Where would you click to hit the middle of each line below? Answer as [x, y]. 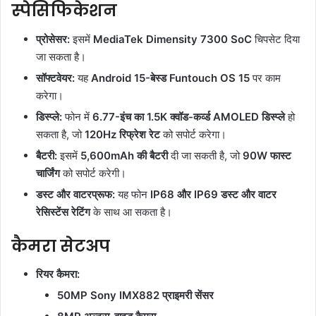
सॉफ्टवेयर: [55, 78]
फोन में [77, 116]
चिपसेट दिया [276, 39]
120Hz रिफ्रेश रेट [122, 134]
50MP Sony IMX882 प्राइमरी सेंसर [135, 296]
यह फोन [133, 194]
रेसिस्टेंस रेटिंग [63, 212]
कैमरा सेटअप [61, 246]
